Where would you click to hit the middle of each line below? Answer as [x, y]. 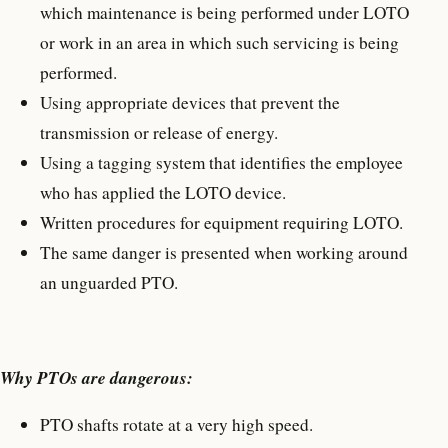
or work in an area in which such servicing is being [219, 43]
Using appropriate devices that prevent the [190, 103]
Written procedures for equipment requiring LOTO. [221, 223]
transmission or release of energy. [159, 133]
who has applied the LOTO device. [163, 193]
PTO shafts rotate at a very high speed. [176, 424]
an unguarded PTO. [109, 283]
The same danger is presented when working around [224, 253]
